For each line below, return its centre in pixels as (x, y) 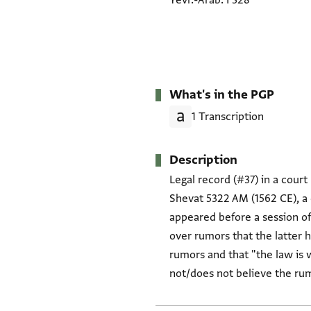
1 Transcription (228, 116)
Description (203, 160)
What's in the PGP (222, 95)
